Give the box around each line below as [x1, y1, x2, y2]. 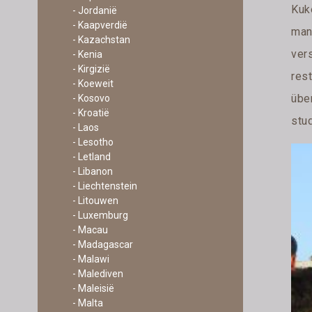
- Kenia [72, 49, 102, 60]
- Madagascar [72, 239, 133, 250]
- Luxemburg [72, 210, 128, 221]
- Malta [72, 297, 103, 309]
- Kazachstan [72, 34, 130, 45]
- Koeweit [72, 78, 114, 89]
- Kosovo [72, 93, 110, 104]
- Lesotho [72, 136, 114, 148]
